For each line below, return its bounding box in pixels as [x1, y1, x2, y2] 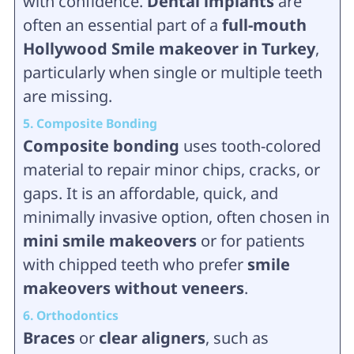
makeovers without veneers [22, 277, 244, 299]
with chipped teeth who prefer [22, 254, 247, 276]
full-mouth [221, 14, 307, 36]
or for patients [196, 230, 305, 252]
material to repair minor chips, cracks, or [22, 159, 320, 181]
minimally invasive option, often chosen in [22, 206, 330, 228]
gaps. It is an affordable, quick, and [22, 183, 278, 205]
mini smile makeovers [22, 230, 197, 252]
